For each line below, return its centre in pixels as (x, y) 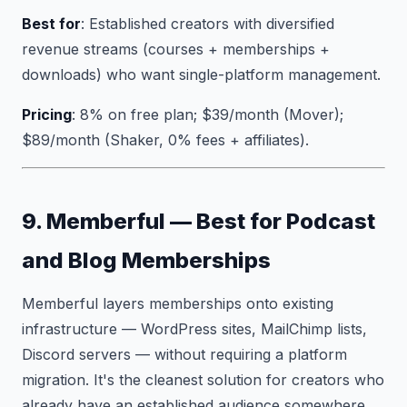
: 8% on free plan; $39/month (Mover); (208, 114)
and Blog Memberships (146, 260)
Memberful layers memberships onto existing (178, 303)
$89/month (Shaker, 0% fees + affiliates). (165, 140)
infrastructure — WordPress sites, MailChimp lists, (194, 329)
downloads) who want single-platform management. (201, 74)
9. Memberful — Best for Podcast (199, 221)
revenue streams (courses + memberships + (176, 49)
